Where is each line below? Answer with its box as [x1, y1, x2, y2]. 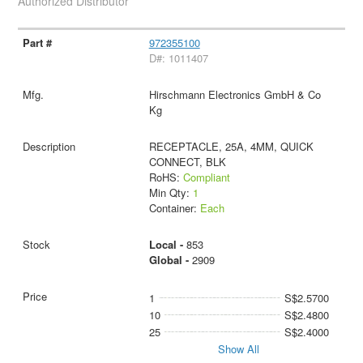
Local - [148, 237, 186, 253]
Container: [148, 200, 200, 216]
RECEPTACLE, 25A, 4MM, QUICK [148, 139, 314, 155]
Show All [218, 341, 260, 357]
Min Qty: [148, 185, 193, 201]
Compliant [182, 169, 230, 186]
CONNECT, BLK [148, 154, 226, 170]
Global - [148, 252, 192, 268]
